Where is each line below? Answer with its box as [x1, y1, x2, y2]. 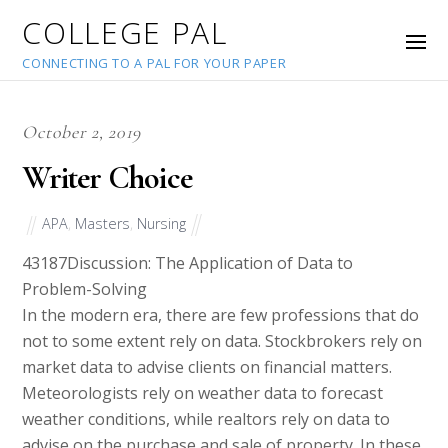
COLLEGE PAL [22, 12, 228, 53]
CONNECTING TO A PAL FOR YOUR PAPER [22, 54, 287, 72]
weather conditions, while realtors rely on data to [22, 408, 391, 431]
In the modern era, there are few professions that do [22, 304, 420, 327]
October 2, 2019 [22, 121, 142, 144]
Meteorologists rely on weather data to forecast [22, 382, 384, 405]
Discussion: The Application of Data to [67, 252, 354, 275]
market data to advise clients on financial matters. [22, 356, 393, 379]
